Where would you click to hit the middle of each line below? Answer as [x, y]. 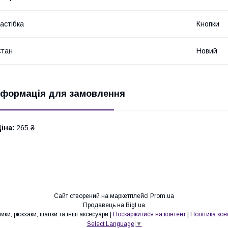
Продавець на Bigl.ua [114, 205]
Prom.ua [162, 196]
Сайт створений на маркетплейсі [102, 196]
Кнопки [208, 24]
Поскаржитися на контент [149, 214]
